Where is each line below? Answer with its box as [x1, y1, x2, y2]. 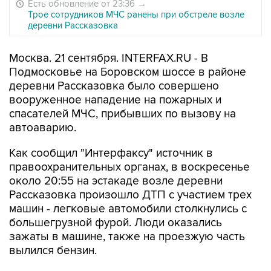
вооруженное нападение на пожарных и [9, 93, 221, 107]
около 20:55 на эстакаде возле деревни [9, 174, 223, 188]
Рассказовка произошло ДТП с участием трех [9, 188, 252, 202]
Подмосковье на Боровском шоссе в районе [9, 65, 246, 79]
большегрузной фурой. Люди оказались [9, 216, 222, 230]
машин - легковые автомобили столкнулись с [9, 202, 247, 216]
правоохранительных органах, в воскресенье [9, 160, 250, 174]
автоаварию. [9, 121, 76, 135]
